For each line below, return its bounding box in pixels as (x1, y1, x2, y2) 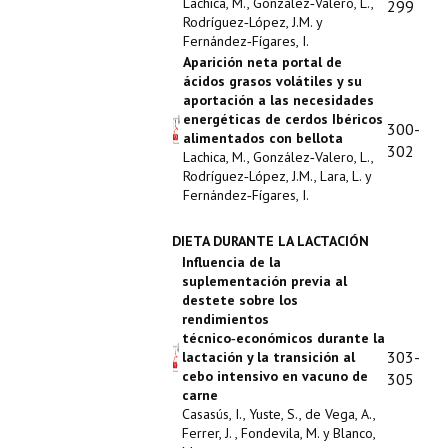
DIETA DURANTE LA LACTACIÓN (172, 232, 369, 250)
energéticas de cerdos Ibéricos (183, 110, 383, 128)
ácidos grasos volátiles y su (183, 72, 362, 90)
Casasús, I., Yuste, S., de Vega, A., (182, 405, 375, 423)
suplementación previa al (182, 272, 347, 290)
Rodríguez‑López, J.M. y (183, 13, 322, 31)
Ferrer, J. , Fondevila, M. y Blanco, (182, 424, 375, 442)
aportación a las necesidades (183, 91, 374, 109)
